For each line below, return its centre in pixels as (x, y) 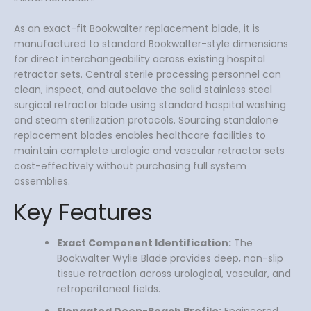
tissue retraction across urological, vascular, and (174, 274)
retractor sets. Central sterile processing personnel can (148, 75)
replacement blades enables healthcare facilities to (140, 136)
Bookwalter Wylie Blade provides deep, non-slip (170, 259)
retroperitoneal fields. (109, 289)
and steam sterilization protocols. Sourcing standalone (146, 120)
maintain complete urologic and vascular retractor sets (149, 151)
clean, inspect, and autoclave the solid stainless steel (143, 90)
